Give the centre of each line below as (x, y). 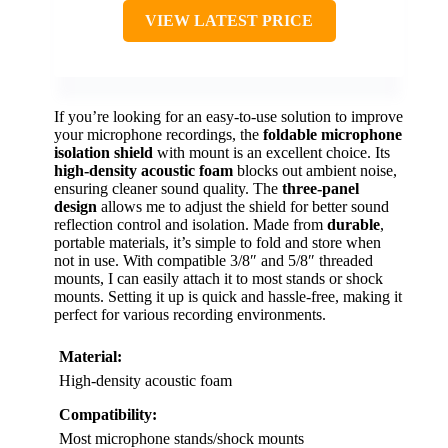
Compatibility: (108, 414)
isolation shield (103, 152)
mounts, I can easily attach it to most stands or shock (218, 278)
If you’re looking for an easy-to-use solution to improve (228, 116)
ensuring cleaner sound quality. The (168, 188)
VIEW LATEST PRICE (229, 20)
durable (353, 224)
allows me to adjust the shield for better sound (243, 206)
